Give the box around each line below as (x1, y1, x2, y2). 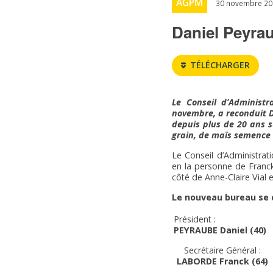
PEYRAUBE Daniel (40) (174, 224, 266, 236)
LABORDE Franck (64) (176, 255, 268, 267)
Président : (174, 213, 216, 225)
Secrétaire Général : (183, 244, 261, 256)
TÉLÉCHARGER (190, 58, 250, 71)
